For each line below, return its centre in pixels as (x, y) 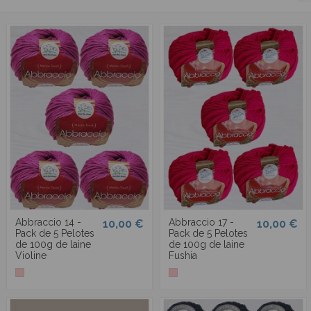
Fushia (183, 256)
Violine (31, 256)
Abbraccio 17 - (202, 222)
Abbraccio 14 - (49, 222)
